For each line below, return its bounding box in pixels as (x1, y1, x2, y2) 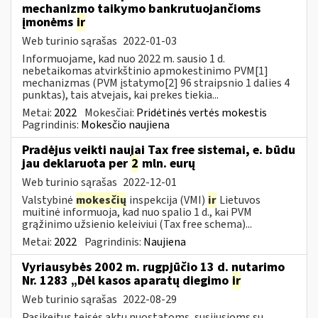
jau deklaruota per (22, 154, 131, 172)
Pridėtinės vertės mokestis (136, 104, 267, 121)
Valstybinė (22, 192, 75, 208)
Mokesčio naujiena (81, 116, 170, 133)
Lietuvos (217, 192, 261, 208)
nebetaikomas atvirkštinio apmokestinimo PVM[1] (22, 62, 268, 79)
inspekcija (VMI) (127, 192, 207, 208)
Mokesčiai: (84, 104, 136, 121)
